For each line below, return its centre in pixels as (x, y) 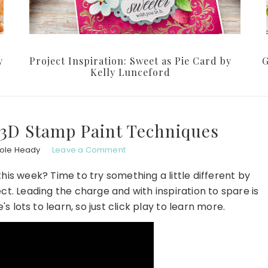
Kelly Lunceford (130, 72)
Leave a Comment (89, 150)
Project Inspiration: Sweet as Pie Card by (130, 61)
